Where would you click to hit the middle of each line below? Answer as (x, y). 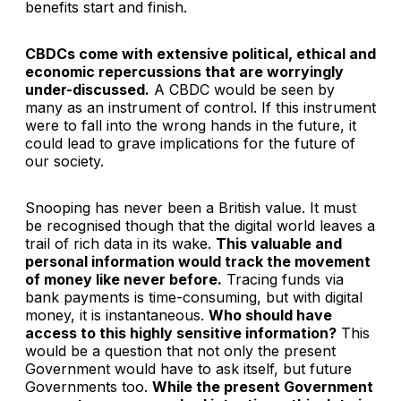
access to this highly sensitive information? (181, 333)
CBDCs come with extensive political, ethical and (200, 53)
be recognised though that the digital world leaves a (200, 225)
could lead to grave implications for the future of (190, 143)
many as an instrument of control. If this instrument (200, 107)
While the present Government (263, 386)
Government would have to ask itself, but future (188, 368)
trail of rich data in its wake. (120, 243)
